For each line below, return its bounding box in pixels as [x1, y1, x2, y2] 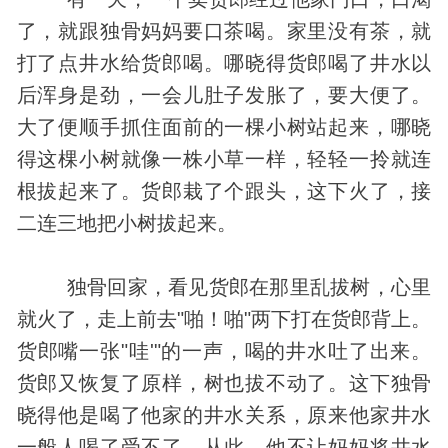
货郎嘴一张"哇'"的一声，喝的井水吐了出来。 [16, 339, 432, 362]
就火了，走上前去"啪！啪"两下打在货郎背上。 [16, 307, 432, 330]
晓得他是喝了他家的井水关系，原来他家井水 [16, 403, 432, 426]
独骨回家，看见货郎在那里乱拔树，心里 [16, 275, 432, 298]
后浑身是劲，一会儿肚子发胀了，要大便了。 [16, 83, 432, 106]
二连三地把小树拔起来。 [16, 211, 237, 234]
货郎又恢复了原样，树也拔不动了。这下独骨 [16, 371, 432, 394]
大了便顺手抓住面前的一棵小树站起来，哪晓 [16, 115, 432, 138]
